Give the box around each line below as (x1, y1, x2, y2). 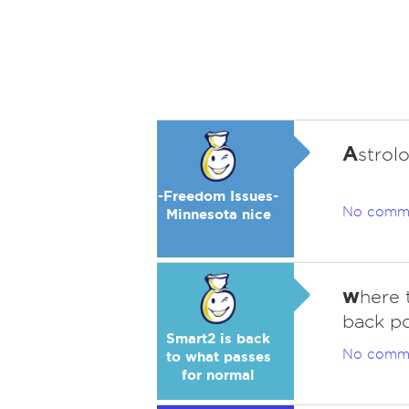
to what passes (165, 349, 271, 364)
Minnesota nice (165, 206, 271, 222)
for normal (182, 367, 255, 383)
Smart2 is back (166, 330, 270, 346)
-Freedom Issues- (158, 188, 278, 204)
